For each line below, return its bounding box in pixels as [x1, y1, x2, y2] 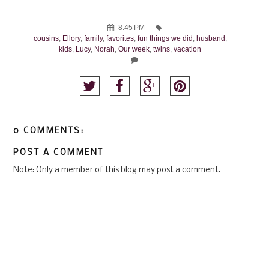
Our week [118, 45, 150, 53]
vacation [174, 45, 201, 53]
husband [196, 34, 225, 42]
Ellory [62, 34, 80, 42]
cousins [33, 34, 59, 42]
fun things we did [137, 34, 193, 42]
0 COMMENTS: [13, 127, 85, 136]
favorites [106, 34, 134, 42]
